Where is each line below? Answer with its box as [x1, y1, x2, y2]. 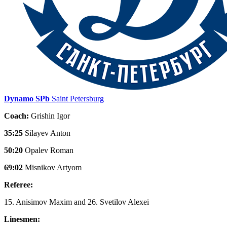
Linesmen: [4, 214, 40, 223]
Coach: [4, 111, 29, 120]
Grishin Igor [29, 111, 70, 120]
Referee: [4, 180, 33, 189]
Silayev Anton [25, 128, 70, 137]
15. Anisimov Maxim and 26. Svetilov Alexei [4, 197, 149, 206]
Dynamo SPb [4, 94, 50, 103]
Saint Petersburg [52, 94, 104, 103]
